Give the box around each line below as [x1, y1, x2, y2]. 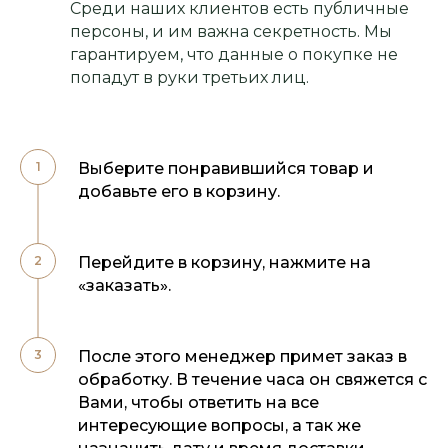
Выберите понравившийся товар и [78, 159, 374, 179]
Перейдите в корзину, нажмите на [78, 253, 371, 273]
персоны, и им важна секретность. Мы [70, 22, 392, 42]
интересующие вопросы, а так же [78, 416, 361, 436]
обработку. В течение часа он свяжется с [78, 370, 427, 390]
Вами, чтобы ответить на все [78, 393, 319, 413]
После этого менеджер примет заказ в [78, 347, 407, 367]
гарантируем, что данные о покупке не [70, 45, 398, 65]
